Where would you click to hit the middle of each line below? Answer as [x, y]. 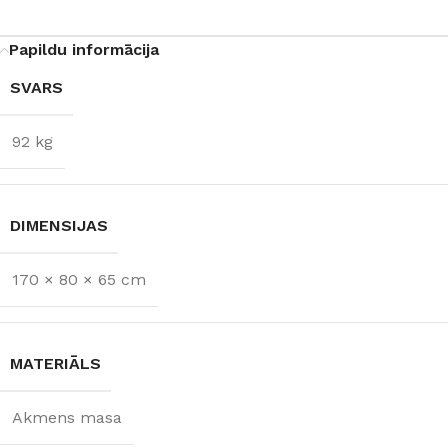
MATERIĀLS [55, 363]
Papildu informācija [84, 49]
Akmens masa [67, 417]
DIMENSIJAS [59, 225]
